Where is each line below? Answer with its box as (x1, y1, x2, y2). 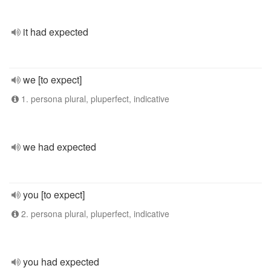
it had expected (23, 25, 88, 39)
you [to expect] (23, 188, 85, 201)
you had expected (23, 255, 99, 269)
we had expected (23, 140, 96, 154)
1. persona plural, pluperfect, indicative (19, 93, 169, 105)
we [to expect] (23, 73, 82, 87)
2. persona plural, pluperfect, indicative (19, 207, 169, 220)
